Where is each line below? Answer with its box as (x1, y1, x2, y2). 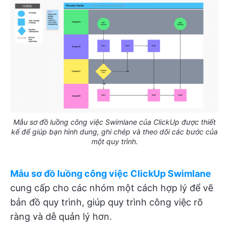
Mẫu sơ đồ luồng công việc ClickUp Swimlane (10, 168, 211, 179)
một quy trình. (91, 136, 138, 146)
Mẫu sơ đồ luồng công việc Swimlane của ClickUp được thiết (13, 117, 216, 126)
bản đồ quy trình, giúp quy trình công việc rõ (10, 196, 203, 208)
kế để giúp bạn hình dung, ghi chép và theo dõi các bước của (11, 127, 218, 136)
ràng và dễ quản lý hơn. (10, 211, 112, 222)
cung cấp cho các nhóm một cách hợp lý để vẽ (10, 182, 213, 193)
